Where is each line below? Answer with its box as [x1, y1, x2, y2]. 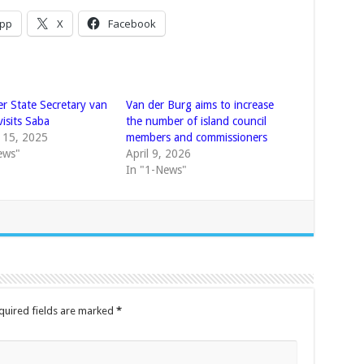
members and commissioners [125, 131, 267, 145]
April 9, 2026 [125, 147, 191, 161]
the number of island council [125, 115, 266, 128]
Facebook [107, 16, 156, 32]
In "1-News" [125, 163, 187, 177]
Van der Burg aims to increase [125, 98, 274, 112]
